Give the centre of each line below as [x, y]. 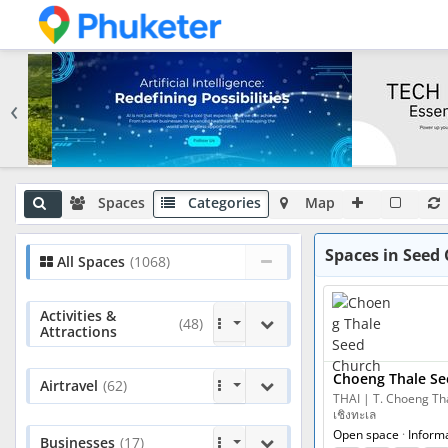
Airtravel [69, 385]
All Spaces [89, 261]
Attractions [78, 331]
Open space [366, 434]
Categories [225, 202]
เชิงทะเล [355, 414]
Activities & [78, 315]
